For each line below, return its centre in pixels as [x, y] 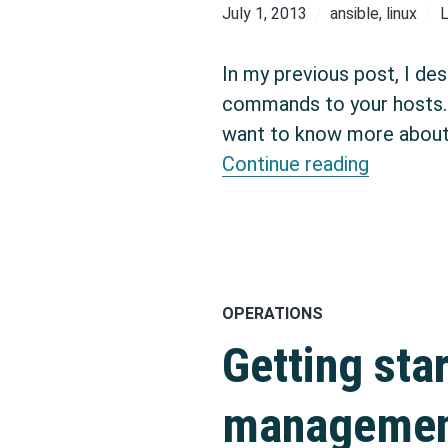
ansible [354, 14]
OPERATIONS [272, 313]
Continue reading [295, 164]
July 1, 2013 [264, 14]
